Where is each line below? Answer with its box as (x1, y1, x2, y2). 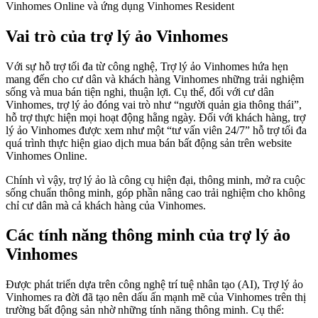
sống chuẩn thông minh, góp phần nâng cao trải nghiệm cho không (6, 186, 305, 199)
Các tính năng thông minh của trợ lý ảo (6, 226, 290, 245)
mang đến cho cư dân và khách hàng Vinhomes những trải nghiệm (6, 72, 304, 85)
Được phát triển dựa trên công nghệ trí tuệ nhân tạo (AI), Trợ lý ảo (6, 278, 303, 291)
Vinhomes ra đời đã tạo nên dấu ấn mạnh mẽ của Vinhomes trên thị (6, 291, 306, 304)
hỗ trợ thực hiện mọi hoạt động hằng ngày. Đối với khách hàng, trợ (6, 111, 305, 124)
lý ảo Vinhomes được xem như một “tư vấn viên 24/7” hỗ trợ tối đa (6, 124, 307, 136)
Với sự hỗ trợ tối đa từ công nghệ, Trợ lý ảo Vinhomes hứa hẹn (6, 60, 288, 72)
